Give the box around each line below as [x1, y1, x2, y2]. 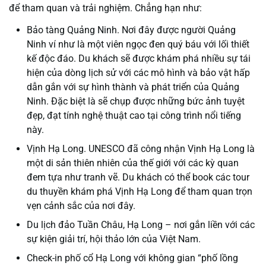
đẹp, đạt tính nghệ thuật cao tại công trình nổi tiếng [27, 110, 241, 122]
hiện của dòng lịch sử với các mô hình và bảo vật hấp [27, 67, 250, 79]
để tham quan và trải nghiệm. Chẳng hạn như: [9, 2, 202, 14]
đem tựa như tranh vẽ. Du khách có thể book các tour [27, 172, 249, 183]
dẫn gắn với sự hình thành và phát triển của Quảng [27, 81, 239, 93]
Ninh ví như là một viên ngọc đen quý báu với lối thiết [27, 39, 249, 50]
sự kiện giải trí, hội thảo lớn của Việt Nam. [27, 233, 201, 245]
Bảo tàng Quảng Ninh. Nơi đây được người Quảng [27, 24, 236, 36]
